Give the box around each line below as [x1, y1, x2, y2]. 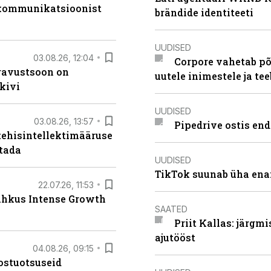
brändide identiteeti [155, 6, 253, 19]
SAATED [155, 203, 188, 214]
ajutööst [155, 231, 195, 244]
